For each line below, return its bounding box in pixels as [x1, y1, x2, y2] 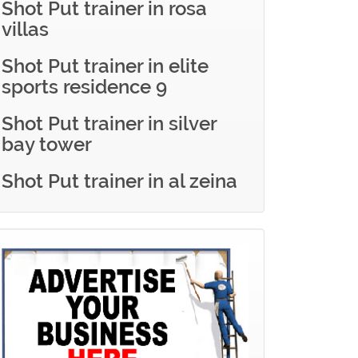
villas [2, 18, 49, 41]
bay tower [2, 133, 92, 156]
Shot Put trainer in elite [2, 54, 209, 78]
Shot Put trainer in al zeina [2, 169, 237, 193]
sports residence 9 [2, 75, 167, 98]
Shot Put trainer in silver [2, 112, 217, 135]
